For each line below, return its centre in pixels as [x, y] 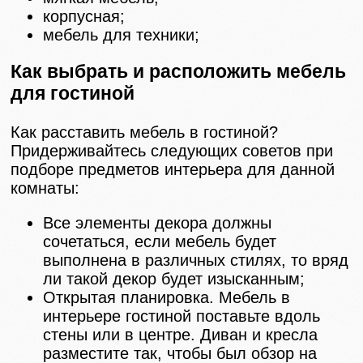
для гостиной [73, 93]
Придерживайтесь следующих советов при [172, 150]
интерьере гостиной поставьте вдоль [182, 316]
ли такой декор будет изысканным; [174, 278]
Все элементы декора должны [158, 222]
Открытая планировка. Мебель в [167, 297]
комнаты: [45, 188]
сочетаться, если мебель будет [160, 241]
